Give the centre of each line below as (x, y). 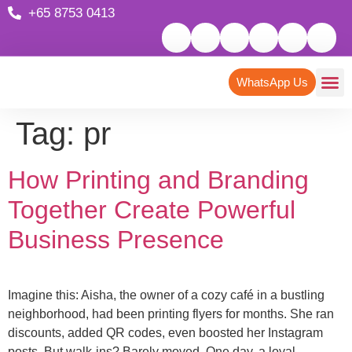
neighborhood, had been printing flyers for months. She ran (171, 314)
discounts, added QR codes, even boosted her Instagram (165, 333)
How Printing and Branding (158, 180)
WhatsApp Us (272, 82)
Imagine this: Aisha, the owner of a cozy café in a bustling (166, 295)
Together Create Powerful (152, 210)
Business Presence (116, 240)
